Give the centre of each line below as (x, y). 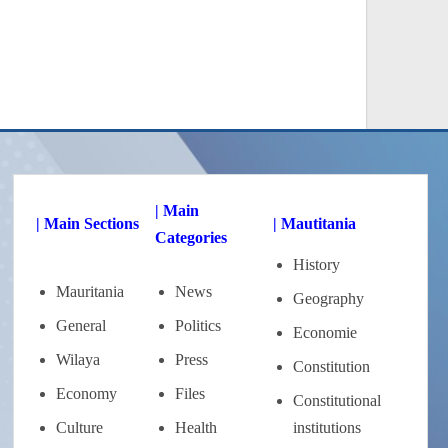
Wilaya (78, 360)
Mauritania (90, 292)
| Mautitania (315, 224)
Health (196, 428)
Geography (329, 299)
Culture (80, 428)
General (81, 326)
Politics (198, 326)
